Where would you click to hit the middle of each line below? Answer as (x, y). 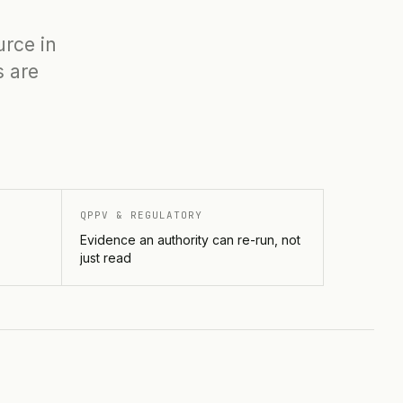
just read (105, 258)
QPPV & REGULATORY (141, 215)
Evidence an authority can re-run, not (190, 240)
